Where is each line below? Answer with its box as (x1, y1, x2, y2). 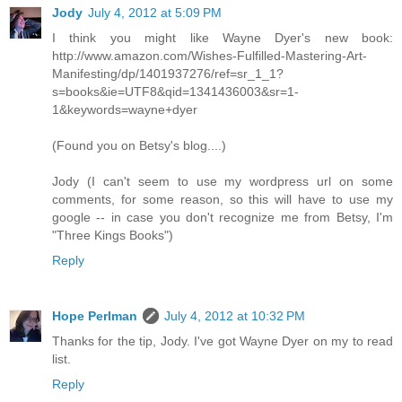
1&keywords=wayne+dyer (52, 102, 197, 118)
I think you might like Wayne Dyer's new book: (52, 31, 393, 46)
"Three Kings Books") (52, 228, 173, 243)
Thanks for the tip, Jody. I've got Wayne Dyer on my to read (52, 334, 393, 349)
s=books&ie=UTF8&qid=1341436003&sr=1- (52, 84, 299, 100)
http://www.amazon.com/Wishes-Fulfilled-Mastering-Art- (52, 48, 367, 64)
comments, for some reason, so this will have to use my (52, 192, 393, 207)
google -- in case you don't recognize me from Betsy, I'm (52, 210, 393, 225)
